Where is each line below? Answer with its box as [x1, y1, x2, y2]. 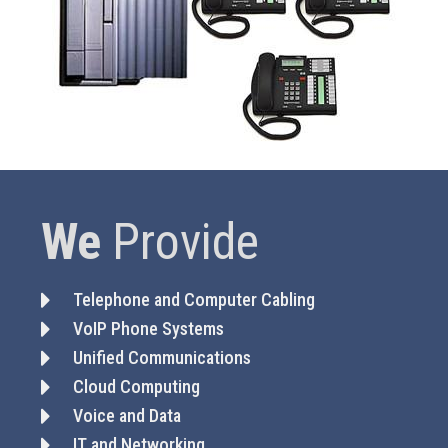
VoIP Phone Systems [73, 318, 225, 339]
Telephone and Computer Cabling [73, 289, 316, 310]
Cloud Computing [73, 376, 201, 397]
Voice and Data [73, 405, 182, 426]
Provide [100, 213, 259, 271]
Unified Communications [73, 347, 252, 368]
